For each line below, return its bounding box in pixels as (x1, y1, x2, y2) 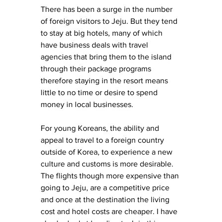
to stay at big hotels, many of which (41, 28, 165, 37)
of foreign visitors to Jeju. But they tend (41, 16, 179, 25)
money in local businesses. (41, 100, 135, 109)
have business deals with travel (41, 40, 150, 49)
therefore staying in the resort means (41, 76, 170, 85)
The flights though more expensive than (41, 171, 181, 180)
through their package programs (41, 64, 153, 73)
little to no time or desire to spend (41, 88, 160, 97)
